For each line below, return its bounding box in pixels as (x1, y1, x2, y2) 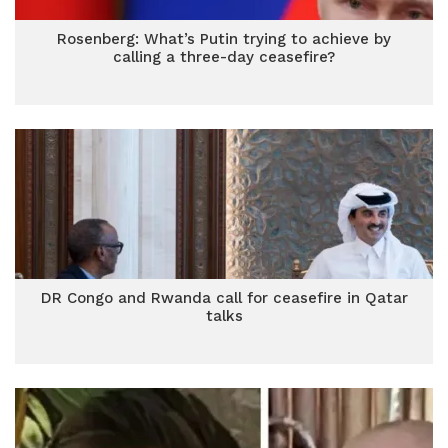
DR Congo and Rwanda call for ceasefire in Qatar (40, 289, 408, 307)
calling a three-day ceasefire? (113, 48, 335, 66)
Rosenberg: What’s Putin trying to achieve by (57, 30, 391, 48)
